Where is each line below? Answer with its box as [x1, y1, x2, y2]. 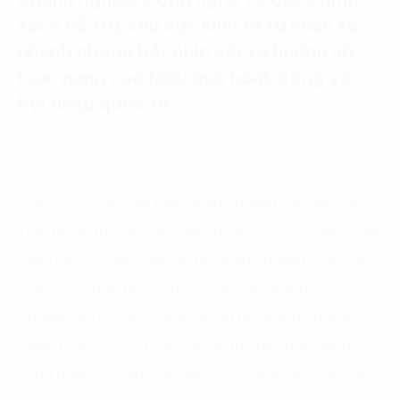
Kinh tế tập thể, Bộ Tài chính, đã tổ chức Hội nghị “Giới [18, 224, 379, 239]
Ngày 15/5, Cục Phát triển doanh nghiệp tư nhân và [18, 196, 356, 211]
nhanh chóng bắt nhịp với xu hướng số [18, 42, 354, 62]
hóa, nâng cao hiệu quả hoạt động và [18, 68, 350, 87]
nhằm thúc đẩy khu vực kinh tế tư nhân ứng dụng [18, 338, 351, 354]
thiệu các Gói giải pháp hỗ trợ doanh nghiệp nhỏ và [18, 253, 363, 268]
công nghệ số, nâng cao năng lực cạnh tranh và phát [18, 367, 371, 382]
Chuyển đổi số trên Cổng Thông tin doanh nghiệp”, [18, 310, 362, 325]
